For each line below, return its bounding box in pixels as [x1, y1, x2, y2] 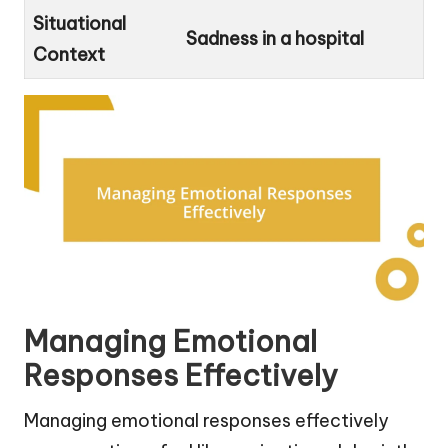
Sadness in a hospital [186, 27, 364, 51]
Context [33, 43, 105, 67]
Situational [33, 12, 126, 36]
